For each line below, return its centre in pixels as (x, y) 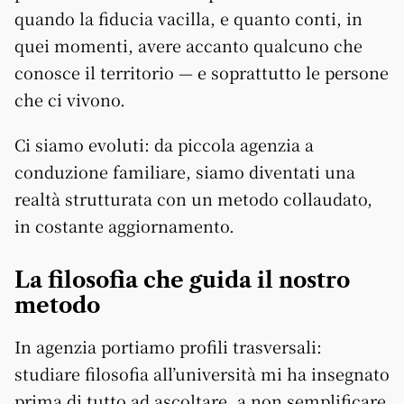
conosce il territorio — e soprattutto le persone (202, 72)
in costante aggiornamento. (124, 225)
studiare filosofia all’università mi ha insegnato (202, 373)
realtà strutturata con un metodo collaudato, (193, 198)
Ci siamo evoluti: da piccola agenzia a (164, 144)
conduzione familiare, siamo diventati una (185, 171)
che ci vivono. (70, 99)
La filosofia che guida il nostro (182, 280)
